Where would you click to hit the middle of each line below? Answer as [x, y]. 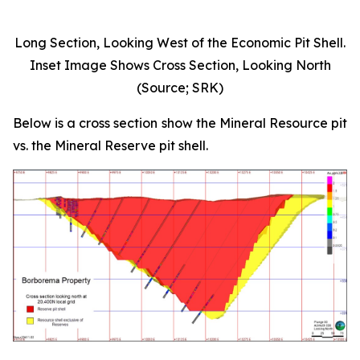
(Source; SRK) [180, 87]
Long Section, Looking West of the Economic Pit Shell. [180, 42]
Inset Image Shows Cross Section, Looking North [180, 65]
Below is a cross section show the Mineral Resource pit [180, 123]
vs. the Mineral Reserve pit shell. [110, 145]
